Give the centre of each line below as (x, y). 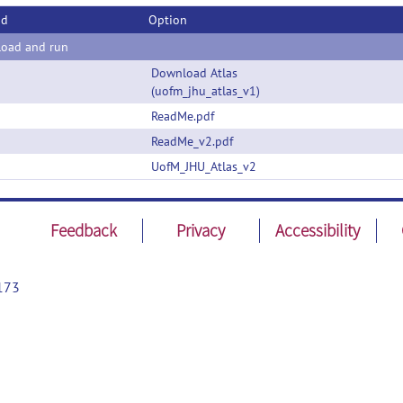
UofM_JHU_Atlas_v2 (204, 166)
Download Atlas (194, 73)
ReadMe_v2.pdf (192, 141)
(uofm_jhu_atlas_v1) (206, 91)
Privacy (201, 230)
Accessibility (318, 230)
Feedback (84, 230)
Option (168, 20)
